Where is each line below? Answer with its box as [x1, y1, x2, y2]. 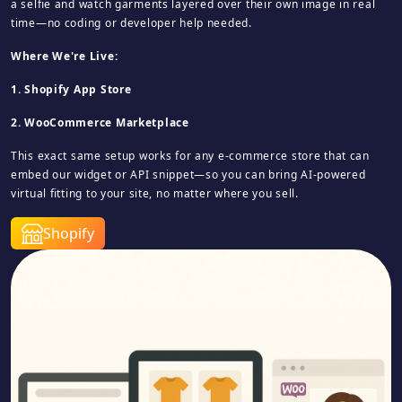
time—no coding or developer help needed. [11, 15, 252, 31]
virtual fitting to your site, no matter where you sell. [11, 186, 299, 201]
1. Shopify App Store [11, 82, 132, 97]
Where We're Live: [11, 48, 118, 64]
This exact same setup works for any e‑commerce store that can [11, 148, 370, 163]
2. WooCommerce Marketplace [11, 115, 189, 130]
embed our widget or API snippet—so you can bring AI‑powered [11, 167, 366, 182]
